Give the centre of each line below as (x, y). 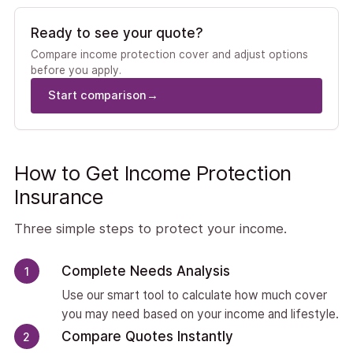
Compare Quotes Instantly (147, 336)
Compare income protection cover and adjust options (169, 54)
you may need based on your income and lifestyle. (200, 314)
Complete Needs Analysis (145, 271)
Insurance (59, 197)
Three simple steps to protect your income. (150, 229)
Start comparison (97, 95)
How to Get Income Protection (152, 173)
